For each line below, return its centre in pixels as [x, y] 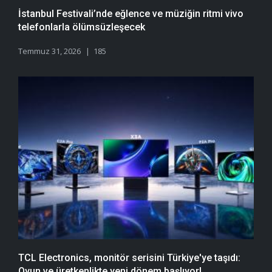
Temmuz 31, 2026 [49, 51]
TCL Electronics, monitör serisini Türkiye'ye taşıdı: [129, 258]
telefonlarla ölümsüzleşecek [82, 27]
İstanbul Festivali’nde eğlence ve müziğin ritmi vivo [131, 14]
